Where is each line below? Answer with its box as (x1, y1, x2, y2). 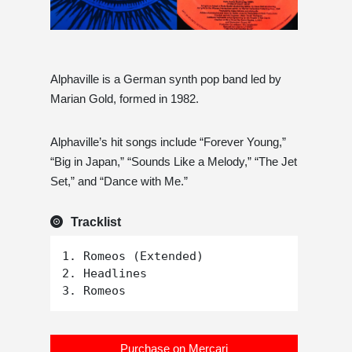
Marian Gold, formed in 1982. (50, 92, 199, 106)
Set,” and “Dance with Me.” (50, 174, 188, 189)
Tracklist (71, 215, 121, 229)
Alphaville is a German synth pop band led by (50, 72, 281, 86)
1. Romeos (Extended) (62, 249, 203, 264)
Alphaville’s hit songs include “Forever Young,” (50, 135, 286, 149)
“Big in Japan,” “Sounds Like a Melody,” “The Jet (50, 155, 297, 169)
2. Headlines (62, 266, 147, 281)
